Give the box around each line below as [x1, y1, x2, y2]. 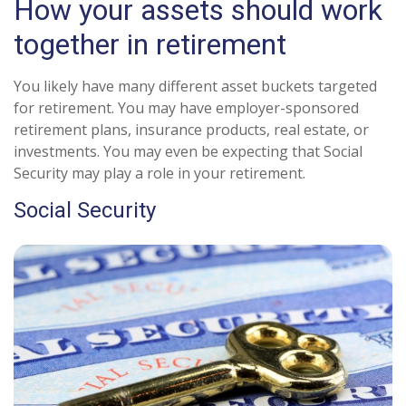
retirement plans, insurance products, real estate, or [14, 120, 369, 140]
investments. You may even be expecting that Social [14, 141, 362, 162]
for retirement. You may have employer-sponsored [14, 98, 359, 119]
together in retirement [14, 27, 286, 63]
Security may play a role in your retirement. [14, 163, 305, 184]
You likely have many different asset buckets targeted [14, 76, 377, 97]
